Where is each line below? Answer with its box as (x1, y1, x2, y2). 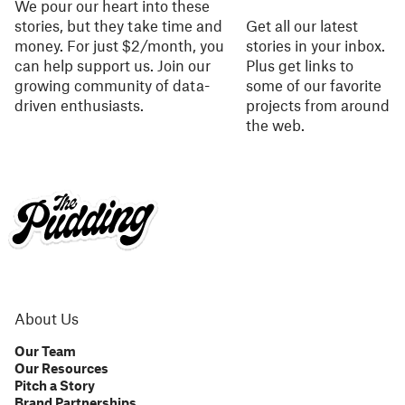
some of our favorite (246, 76, 382, 94)
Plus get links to (246, 56, 354, 74)
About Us (14, 309, 79, 327)
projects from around (246, 96, 391, 114)
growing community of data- (14, 76, 210, 94)
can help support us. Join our (14, 56, 211, 74)
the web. (246, 116, 306, 134)
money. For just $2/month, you (14, 36, 224, 54)
